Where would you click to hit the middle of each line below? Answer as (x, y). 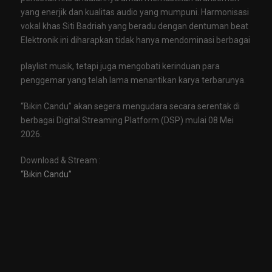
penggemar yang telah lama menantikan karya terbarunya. (133, 80)
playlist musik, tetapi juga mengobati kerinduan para (120, 66)
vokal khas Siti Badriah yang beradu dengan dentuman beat (134, 26)
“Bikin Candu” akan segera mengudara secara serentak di (130, 106)
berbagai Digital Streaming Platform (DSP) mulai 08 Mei (127, 120)
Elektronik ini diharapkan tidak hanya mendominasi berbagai (135, 40)
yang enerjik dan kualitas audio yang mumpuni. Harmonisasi (135, 12)
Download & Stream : (61, 160)
